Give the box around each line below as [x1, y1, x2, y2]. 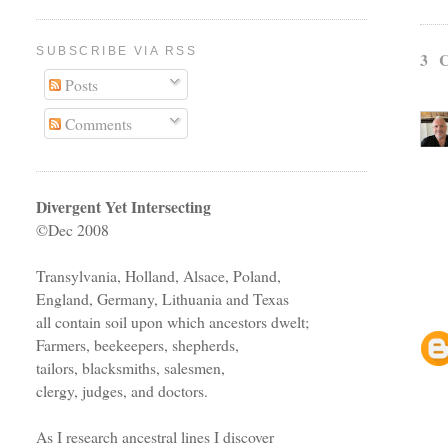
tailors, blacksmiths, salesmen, [36, 357, 226, 379]
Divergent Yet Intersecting [36, 195, 212, 219]
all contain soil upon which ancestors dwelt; [36, 311, 310, 333]
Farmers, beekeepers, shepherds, [36, 334, 240, 356]
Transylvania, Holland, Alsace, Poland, [36, 265, 282, 287]
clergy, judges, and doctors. [36, 380, 209, 402]
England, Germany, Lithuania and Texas [36, 288, 290, 310]
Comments [61, 113, 133, 135]
